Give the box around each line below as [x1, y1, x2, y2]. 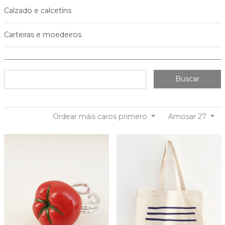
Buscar [175, 74, 200, 84]
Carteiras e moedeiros [4, 30, 81, 40]
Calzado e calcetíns [4, 6, 71, 16]
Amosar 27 [168, 111, 209, 121]
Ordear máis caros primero [53, 111, 150, 121]
